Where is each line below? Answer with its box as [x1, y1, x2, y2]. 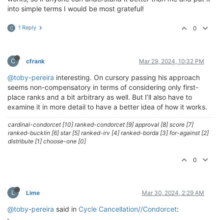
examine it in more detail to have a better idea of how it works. [7, 102, 207, 111]
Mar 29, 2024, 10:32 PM [139, 57, 204, 65]
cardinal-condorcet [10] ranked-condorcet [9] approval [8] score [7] [8, 120, 193, 128]
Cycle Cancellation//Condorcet [79, 204, 177, 213]
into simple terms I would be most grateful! [7, 4, 144, 13]
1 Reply [18, 24, 36, 31]
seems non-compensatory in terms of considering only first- [7, 82, 198, 91]
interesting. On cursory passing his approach [54, 73, 200, 82]
